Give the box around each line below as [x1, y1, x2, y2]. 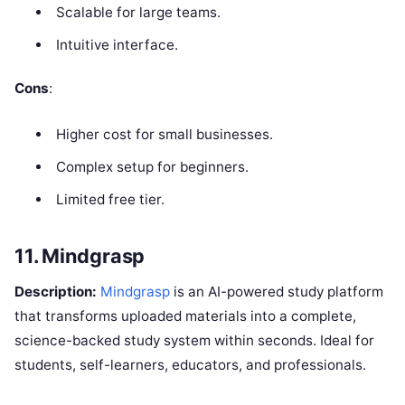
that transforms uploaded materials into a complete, [14, 306, 356, 325]
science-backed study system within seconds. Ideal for [14, 331, 374, 349]
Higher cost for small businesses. [55, 126, 273, 144]
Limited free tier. [55, 191, 165, 209]
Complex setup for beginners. [55, 158, 249, 176]
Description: [14, 282, 97, 300]
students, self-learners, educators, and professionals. [14, 355, 366, 373]
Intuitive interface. [55, 35, 178, 53]
